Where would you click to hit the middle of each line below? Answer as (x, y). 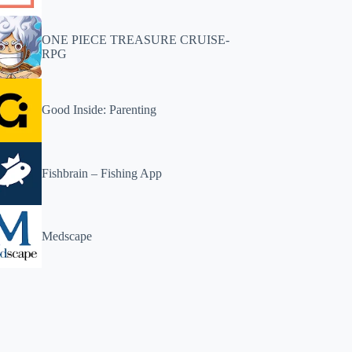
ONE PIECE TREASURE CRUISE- (136, 40)
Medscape (67, 236)
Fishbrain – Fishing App (102, 173)
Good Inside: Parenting (99, 110)
